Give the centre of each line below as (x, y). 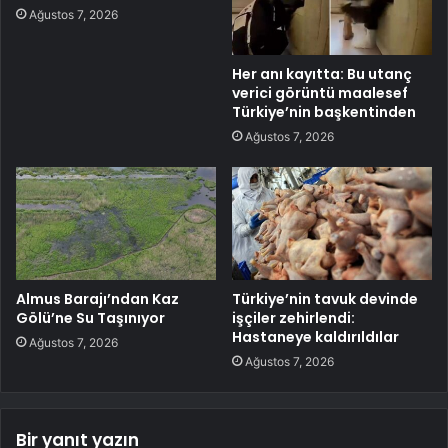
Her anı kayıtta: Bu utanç (322, 74)
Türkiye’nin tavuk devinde (325, 299)
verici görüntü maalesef (320, 93)
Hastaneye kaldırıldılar (315, 337)
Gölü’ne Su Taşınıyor (90, 318)
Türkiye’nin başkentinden (324, 112)
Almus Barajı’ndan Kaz (97, 299)
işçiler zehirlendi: (293, 318)
